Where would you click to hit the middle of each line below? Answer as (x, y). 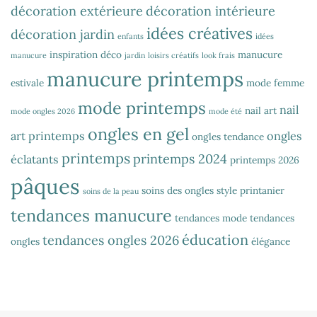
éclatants (35, 159)
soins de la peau (111, 191)
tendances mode (211, 218)
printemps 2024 (180, 158)
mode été (225, 111)
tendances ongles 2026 (111, 240)
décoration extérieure (77, 11)
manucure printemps (145, 79)
